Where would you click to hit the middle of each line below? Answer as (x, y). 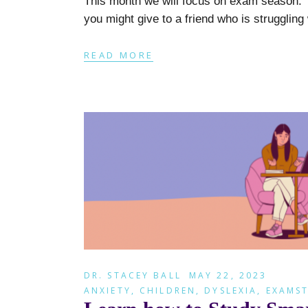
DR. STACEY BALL (133, 276)
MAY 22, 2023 (228, 276)
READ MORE (119, 55)
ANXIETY (108, 291)
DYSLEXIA (231, 291)
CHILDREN (168, 291)
